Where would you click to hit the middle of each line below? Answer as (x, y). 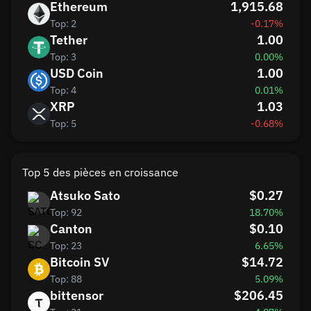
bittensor (77, 295)
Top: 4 (63, 90)
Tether (69, 40)
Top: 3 (63, 57)
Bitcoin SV (79, 262)
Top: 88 (66, 279)
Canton (71, 229)
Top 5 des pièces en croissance (100, 172)
